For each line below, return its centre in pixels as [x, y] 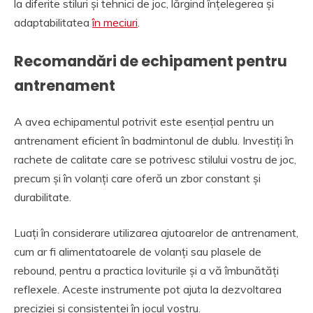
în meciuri [115, 23]
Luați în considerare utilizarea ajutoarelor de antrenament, [156, 233]
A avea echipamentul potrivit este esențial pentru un [144, 122]
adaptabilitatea [53, 23]
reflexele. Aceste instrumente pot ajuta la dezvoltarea [148, 290]
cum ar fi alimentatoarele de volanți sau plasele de [138, 252]
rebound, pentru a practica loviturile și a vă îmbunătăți [146, 271]
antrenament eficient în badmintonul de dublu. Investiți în [154, 141]
